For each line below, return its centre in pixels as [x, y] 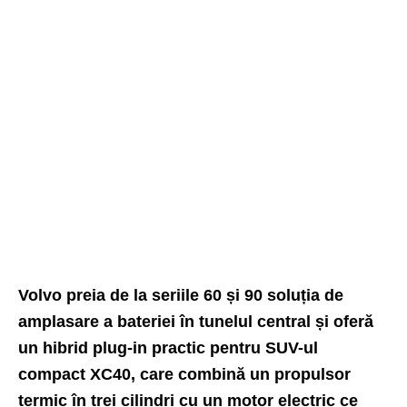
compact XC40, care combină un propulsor [184, 374]
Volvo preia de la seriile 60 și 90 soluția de [181, 295]
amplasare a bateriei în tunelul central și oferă [196, 321]
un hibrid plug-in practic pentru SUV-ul [168, 347]
